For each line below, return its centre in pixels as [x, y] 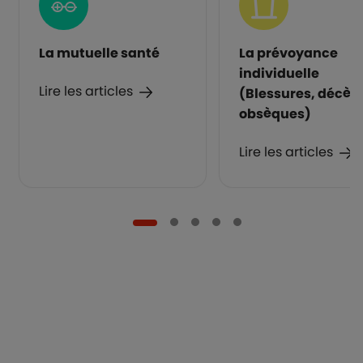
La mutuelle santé [99, 53]
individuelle [279, 73]
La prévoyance [288, 53]
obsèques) [275, 114]
